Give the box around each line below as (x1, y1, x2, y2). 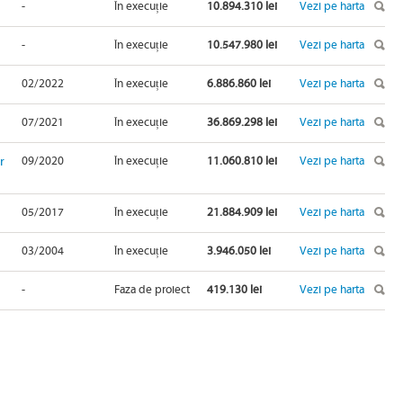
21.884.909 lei (207, 206, 277, 219)
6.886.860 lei (207, 77, 271, 91)
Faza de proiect (114, 283, 190, 297)
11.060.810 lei (207, 155, 277, 168)
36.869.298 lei (207, 116, 277, 130)
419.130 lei (207, 283, 262, 297)
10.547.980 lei (207, 39, 277, 52)
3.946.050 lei (207, 245, 271, 258)
